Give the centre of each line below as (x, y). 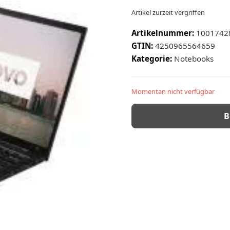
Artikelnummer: (163, 33)
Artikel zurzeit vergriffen (168, 13)
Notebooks (194, 59)
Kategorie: (153, 59)
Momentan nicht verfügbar (173, 92)
